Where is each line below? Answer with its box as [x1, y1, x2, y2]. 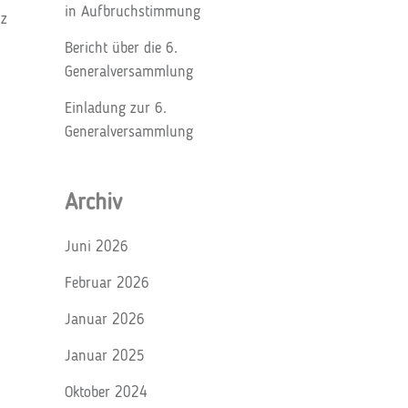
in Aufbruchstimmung [65, 5, 200, 20]
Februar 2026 [65, 276, 149, 291]
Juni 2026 [65, 240, 128, 255]
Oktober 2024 [65, 385, 148, 401]
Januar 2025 [65, 349, 145, 364]
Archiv [65, 191, 122, 215]
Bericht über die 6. [65, 41, 178, 56]
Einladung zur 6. [65, 101, 167, 117]
